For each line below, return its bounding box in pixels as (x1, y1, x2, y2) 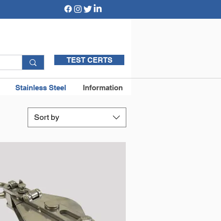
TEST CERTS (66, 56, 112, 64)
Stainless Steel (15, 83, 66, 92)
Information (83, 83, 123, 92)
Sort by (34, 112, 59, 122)
